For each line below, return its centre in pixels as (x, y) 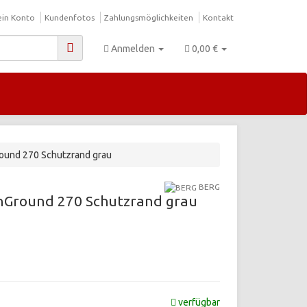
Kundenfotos (70, 17)
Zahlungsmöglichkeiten (149, 17)
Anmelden (134, 49)
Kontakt (218, 17)
